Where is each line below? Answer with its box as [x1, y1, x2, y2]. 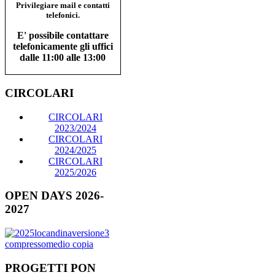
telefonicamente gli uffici [13, 41, 113, 52]
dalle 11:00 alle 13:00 [20, 52, 106, 63]
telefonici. [46, 10, 80, 20]
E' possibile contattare [17, 30, 109, 41]
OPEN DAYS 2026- [5, 189, 104, 203]
